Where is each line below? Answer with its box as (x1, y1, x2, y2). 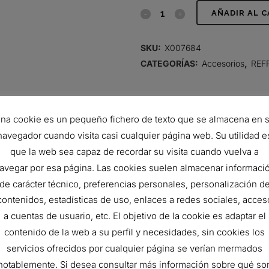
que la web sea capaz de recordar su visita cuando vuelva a (10, 145, 259, 157)
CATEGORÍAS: (141, 58, 200, 68)
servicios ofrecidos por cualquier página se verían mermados (7, 243, 262, 255)
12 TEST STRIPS (166, 227, 230, 237)
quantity (140, 119, 172, 129)
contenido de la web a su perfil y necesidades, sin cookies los (4, 226, 265, 238)
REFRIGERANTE (140, 97, 202, 107)
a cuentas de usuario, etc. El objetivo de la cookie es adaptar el (3, 210, 266, 222)
